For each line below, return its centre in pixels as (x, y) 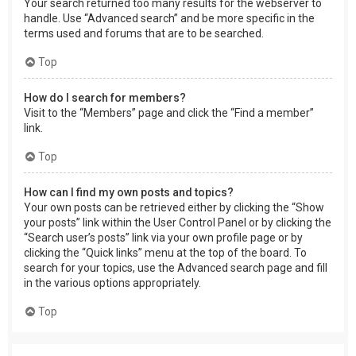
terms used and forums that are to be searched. (144, 33)
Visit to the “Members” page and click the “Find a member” (169, 112)
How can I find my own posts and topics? (129, 192)
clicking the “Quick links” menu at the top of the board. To (165, 252)
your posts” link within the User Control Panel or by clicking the (178, 222)
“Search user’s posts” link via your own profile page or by (163, 237)
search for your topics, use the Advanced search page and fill (176, 267)
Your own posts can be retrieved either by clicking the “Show (174, 207)
